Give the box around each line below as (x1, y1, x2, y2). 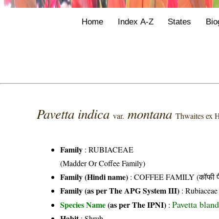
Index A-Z (117, 17, 153, 27)
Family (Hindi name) (60, 171, 129, 183)
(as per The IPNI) (108, 199, 167, 211)
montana (128, 105, 176, 123)
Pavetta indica (37, 105, 113, 123)
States (168, 17, 192, 27)
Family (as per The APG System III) (60, 185, 180, 197)
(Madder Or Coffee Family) (60, 158, 146, 169)
